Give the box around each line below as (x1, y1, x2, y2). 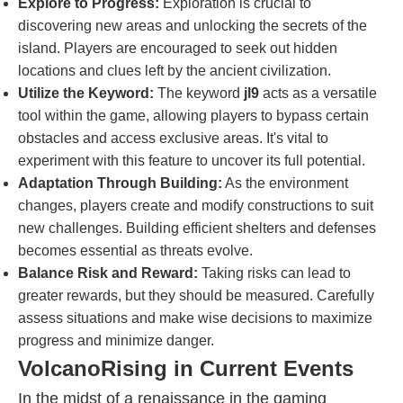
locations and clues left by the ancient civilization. (18, 63, 331, 78)
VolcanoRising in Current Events (18, 356, 354, 381)
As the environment (222, 175, 348, 191)
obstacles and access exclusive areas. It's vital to (18, 130, 328, 146)
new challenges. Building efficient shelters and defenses (18, 220, 376, 236)
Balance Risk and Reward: (18, 265, 198, 281)
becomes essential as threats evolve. (18, 243, 253, 258)
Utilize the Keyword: (18, 85, 154, 101)
